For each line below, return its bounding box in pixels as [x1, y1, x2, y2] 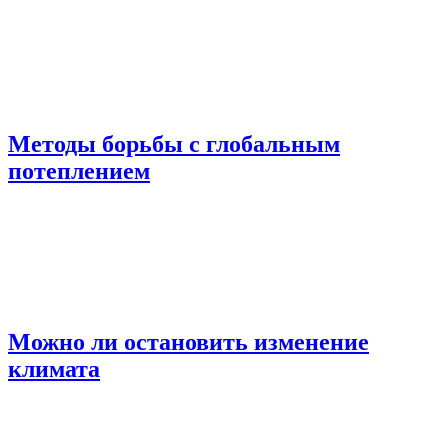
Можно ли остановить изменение [8, 329, 369, 356]
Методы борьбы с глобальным [8, 130, 340, 157]
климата [8, 356, 100, 383]
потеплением [8, 157, 150, 184]
